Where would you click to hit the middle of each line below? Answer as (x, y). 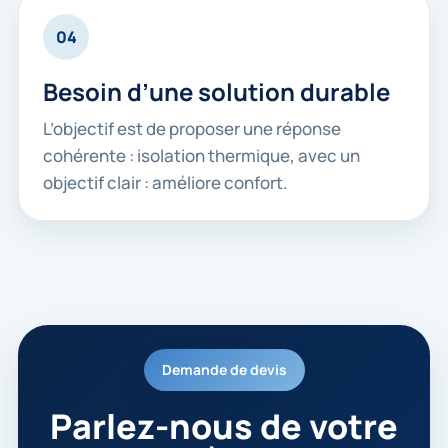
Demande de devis (224, 369)
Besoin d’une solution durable (216, 91)
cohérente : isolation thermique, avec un (201, 155)
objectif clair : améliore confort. (165, 182)
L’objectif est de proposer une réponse (192, 128)
